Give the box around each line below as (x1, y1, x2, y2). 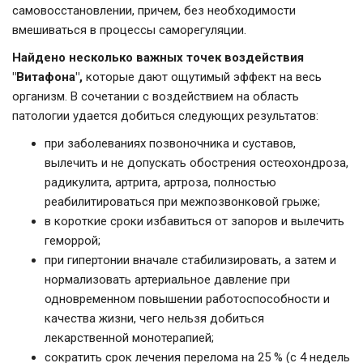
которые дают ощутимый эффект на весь (83, 70, 322, 85)
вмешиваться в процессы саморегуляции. (12, 23, 246, 38)
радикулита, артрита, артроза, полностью (45, 175, 276, 190)
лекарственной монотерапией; (45, 331, 214, 346)
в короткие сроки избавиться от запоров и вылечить (45, 214, 344, 229)
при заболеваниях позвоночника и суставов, (45, 136, 296, 152)
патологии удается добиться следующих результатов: (12, 109, 318, 124)
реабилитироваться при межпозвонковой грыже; (45, 194, 320, 210)
